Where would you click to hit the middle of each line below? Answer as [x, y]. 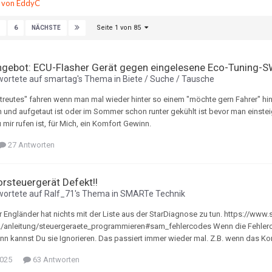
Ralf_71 [59, 194]
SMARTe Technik [153, 194]
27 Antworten [30, 145]
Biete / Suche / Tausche [168, 79]
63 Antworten [55, 260]
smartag [61, 79]
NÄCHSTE [46, 28]
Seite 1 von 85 [121, 28]
